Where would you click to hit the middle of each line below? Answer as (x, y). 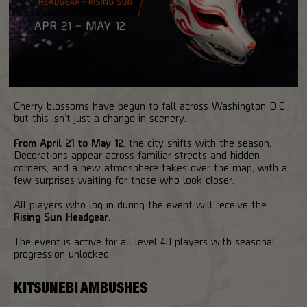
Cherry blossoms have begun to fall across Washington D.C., (151, 105)
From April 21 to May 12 (69, 142)
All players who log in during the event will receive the (140, 204)
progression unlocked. (62, 253)
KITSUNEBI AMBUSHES (81, 287)
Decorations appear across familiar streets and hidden (137, 154)
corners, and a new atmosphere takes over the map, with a (150, 167)
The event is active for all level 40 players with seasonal (144, 241)
